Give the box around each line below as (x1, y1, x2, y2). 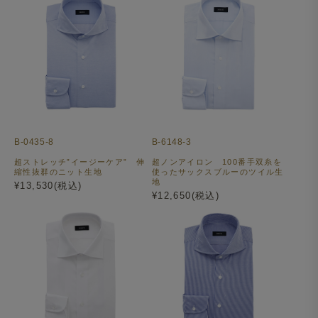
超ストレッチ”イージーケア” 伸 (14, 157, 146, 166)
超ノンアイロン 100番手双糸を (151, 157, 283, 166)
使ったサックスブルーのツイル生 (151, 167, 284, 176)
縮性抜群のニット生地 (14, 167, 102, 176)
